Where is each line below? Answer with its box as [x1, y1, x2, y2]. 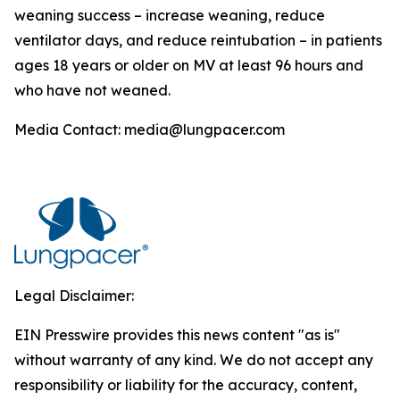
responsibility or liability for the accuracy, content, [14, 376, 357, 394]
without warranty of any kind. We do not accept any [14, 351, 373, 369]
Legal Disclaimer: [14, 287, 134, 304]
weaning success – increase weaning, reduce [14, 6, 325, 24]
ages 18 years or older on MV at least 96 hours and [14, 56, 363, 74]
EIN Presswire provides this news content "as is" [14, 326, 340, 344]
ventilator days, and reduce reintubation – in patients [14, 31, 382, 49]
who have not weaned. [14, 81, 171, 99]
